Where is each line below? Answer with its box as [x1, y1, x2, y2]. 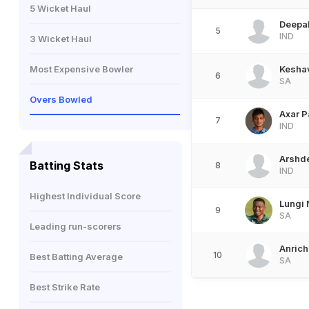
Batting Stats [30, 159, 103, 172]
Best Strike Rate [30, 281, 100, 292]
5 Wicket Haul [30, 3, 91, 14]
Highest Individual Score [30, 190, 141, 201]
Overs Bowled [30, 94, 92, 105]
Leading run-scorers [30, 221, 121, 232]
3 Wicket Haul [30, 33, 92, 44]
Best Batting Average [30, 251, 123, 262]
